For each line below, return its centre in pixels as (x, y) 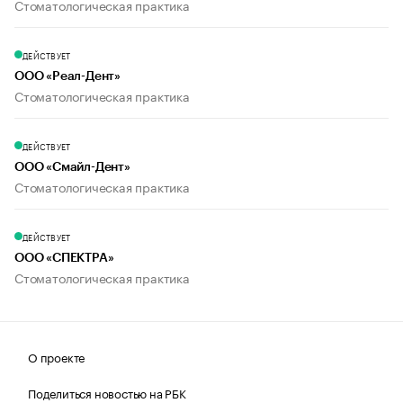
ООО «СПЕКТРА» (64, 259)
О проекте (57, 357)
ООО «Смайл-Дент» (72, 168)
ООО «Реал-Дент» (67, 77)
